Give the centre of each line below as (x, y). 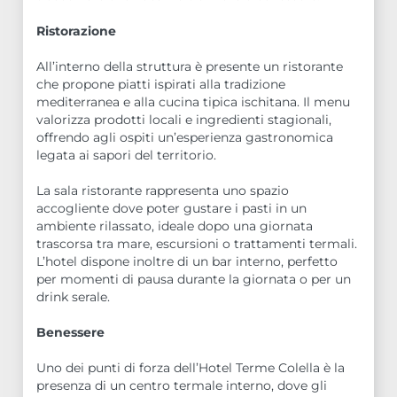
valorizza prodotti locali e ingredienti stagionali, (184, 119)
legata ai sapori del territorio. (127, 155)
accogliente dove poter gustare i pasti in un (172, 208)
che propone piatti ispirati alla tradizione (161, 84)
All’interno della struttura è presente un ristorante (190, 66)
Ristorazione (77, 31)
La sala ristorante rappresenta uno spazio (163, 190)
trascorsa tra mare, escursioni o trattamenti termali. (197, 243)
